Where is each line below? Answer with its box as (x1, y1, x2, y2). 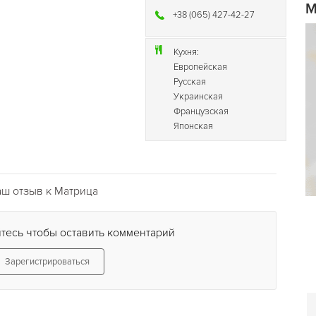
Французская (174, 106, 229, 117)
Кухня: (174, 47, 200, 58)
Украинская (174, 91, 224, 102)
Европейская (174, 61, 228, 73)
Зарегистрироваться (5, 256, 90, 267)
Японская (174, 121, 214, 132)
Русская (174, 76, 207, 87)
